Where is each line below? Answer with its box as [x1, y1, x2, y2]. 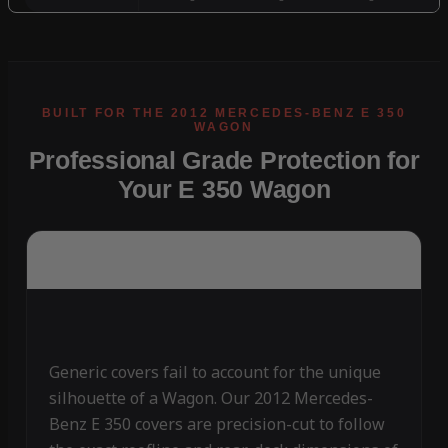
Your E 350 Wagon [117, 175, 331, 204]
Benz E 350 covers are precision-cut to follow [48, 413, 385, 436]
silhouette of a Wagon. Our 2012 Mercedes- [48, 387, 373, 410]
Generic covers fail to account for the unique [48, 361, 381, 384]
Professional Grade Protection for [28, 146, 420, 175]
